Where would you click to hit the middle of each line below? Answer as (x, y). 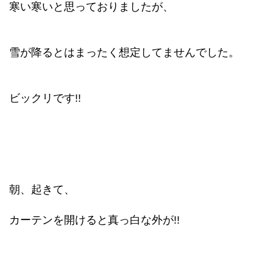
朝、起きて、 (42, 190)
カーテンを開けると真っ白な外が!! (94, 220)
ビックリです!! (45, 98)
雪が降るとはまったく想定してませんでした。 (124, 52)
